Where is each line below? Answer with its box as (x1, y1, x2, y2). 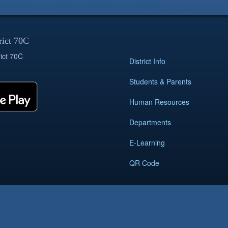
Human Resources (129, 97, 189, 107)
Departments (129, 117, 171, 127)
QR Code (129, 158, 159, 168)
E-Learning (129, 137, 165, 148)
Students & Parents (129, 76, 191, 87)
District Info (129, 56, 165, 66)
